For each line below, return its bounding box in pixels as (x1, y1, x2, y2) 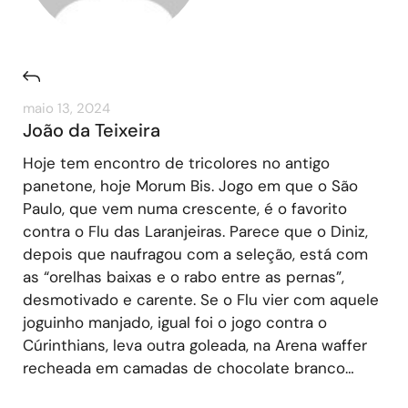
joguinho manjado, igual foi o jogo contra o (23, 311, 327, 332)
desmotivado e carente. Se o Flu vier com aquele (23, 289, 379, 310)
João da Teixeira (23, 117, 160, 142)
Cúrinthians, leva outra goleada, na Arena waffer (23, 334, 367, 355)
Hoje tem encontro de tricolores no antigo (23, 152, 330, 173)
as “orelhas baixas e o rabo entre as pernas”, (23, 266, 344, 287)
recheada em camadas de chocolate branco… (23, 357, 354, 378)
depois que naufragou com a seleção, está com (23, 243, 368, 264)
